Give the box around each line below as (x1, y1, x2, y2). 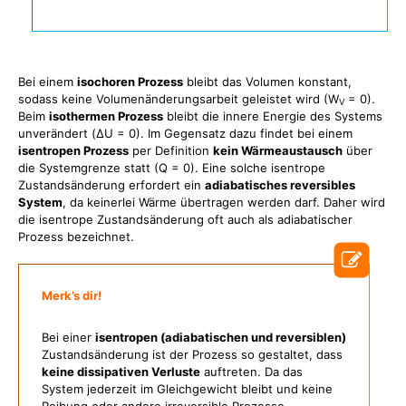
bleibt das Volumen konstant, (183, 74, 352, 89)
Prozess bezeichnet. (18, 229, 134, 244)
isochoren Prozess (77, 74, 183, 89)
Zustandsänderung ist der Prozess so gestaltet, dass (42, 347, 343, 362)
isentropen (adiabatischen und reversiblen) (95, 330, 346, 344)
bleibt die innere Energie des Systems (163, 109, 382, 123)
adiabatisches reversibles (205, 178, 355, 192)
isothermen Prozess (49, 109, 163, 123)
